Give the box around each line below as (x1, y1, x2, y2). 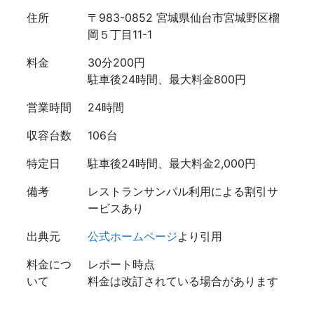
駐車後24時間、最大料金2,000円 (88, 156, 256, 171)
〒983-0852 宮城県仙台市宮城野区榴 (88, 11, 280, 25)
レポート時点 (88, 257, 155, 272)
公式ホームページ (88, 229, 177, 244)
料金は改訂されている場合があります (88, 274, 278, 289)
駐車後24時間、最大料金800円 (88, 72, 246, 87)
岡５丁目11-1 (88, 27, 152, 42)
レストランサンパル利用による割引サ (88, 184, 278, 199)
